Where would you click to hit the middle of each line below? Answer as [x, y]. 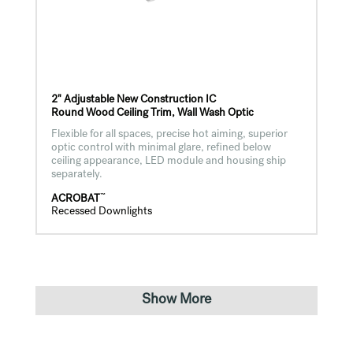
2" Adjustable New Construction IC [133, 100]
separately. [76, 175]
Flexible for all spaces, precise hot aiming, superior [169, 134]
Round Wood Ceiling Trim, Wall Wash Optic [152, 113]
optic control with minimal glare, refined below [161, 148]
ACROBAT [75, 199]
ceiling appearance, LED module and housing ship [168, 161]
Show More [176, 301]
